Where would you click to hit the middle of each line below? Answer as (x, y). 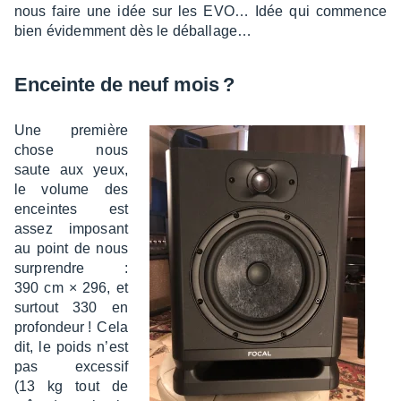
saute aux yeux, (71, 170)
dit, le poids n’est (71, 347)
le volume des (71, 189)
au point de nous (71, 248)
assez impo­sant (71, 229)
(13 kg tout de (71, 386)
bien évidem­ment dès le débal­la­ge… (133, 31)
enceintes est (71, 209)
